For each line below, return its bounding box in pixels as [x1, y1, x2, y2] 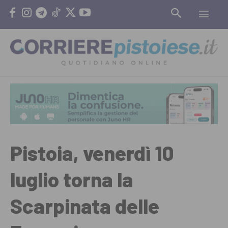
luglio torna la [10, 167, 133, 192]
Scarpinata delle [10, 193, 159, 218]
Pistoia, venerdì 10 [10, 140, 174, 165]
